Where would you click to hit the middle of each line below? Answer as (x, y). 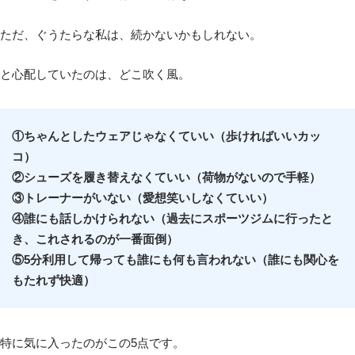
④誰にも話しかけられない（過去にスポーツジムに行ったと (172, 219)
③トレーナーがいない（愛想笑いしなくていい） (142, 198)
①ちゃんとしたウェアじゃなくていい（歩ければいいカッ (166, 137)
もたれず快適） (53, 281)
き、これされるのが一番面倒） (95, 240)
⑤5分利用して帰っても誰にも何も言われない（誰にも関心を (175, 260)
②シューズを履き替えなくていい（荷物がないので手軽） (166, 178)
